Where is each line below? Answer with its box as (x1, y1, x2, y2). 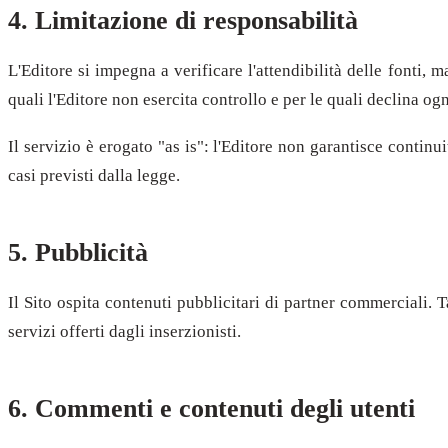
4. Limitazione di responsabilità (8, 5, 358, 35)
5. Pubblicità (8, 238, 148, 268)
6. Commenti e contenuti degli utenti (8, 393, 415, 423)
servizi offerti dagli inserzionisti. (8, 321, 241, 341)
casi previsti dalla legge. (8, 166, 180, 186)
